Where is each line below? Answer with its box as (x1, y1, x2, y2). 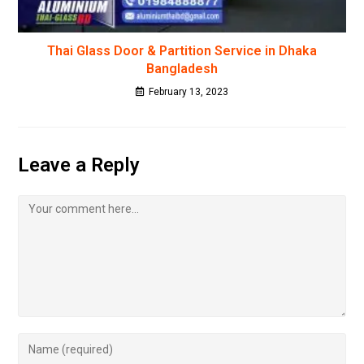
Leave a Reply (18, 154, 141, 177)
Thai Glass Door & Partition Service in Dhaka (47, 43, 317, 59)
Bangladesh (146, 61, 218, 77)
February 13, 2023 (149, 86, 228, 98)
